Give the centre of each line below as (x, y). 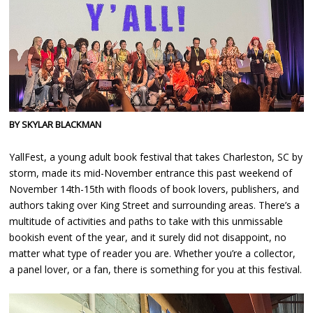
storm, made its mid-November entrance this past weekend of (151, 173)
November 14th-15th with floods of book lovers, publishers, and (154, 189)
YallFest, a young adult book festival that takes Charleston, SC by (156, 156)
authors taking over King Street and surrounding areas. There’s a (155, 205)
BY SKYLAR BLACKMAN (56, 124)
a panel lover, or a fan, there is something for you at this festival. (156, 269)
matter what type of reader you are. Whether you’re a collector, (153, 253)
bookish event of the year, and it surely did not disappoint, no (148, 237)
